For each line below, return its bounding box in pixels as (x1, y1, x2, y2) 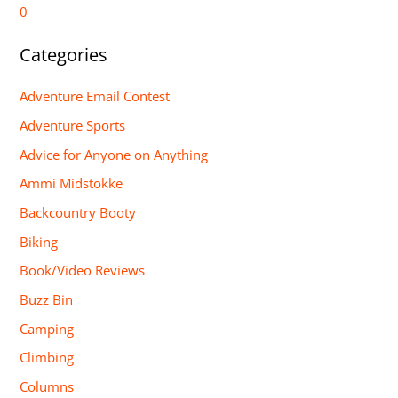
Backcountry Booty (20, 203, 137, 221)
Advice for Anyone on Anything (20, 145, 209, 163)
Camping (20, 319, 75, 338)
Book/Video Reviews (20, 261, 146, 280)
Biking (20, 232, 59, 251)
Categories (20, 43, 108, 68)
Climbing (20, 348, 75, 367)
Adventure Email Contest (20, 87, 171, 106)
